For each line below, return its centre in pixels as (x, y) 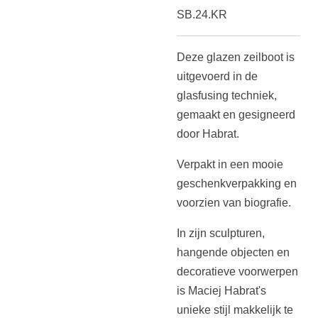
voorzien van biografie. (234, 203)
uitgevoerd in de (217, 76)
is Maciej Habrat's (221, 291)
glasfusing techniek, (227, 95)
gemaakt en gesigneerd (236, 115)
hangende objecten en (233, 252)
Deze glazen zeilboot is (236, 57)
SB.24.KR (202, 15)
